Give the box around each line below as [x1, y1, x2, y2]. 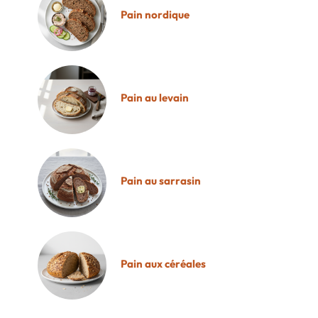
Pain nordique [121, 8, 190, 22]
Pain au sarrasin [121, 174, 202, 188]
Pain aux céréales [121, 256, 207, 270]
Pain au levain [121, 91, 190, 105]
